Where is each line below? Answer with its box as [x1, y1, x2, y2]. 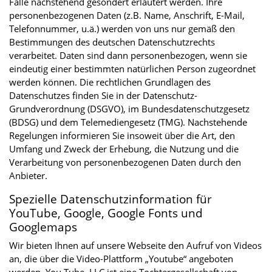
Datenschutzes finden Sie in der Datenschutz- [9, 89, 197, 101]
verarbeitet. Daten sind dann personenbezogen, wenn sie [9, 49, 247, 61]
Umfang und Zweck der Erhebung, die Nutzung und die [9, 142, 239, 155]
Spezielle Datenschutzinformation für [9, 190, 212, 207]
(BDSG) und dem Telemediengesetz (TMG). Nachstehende [9, 115, 247, 128]
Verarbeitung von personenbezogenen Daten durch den [9, 155, 241, 168]
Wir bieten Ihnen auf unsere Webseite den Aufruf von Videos [9, 239, 262, 251]
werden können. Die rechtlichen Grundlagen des [9, 75, 211, 88]
